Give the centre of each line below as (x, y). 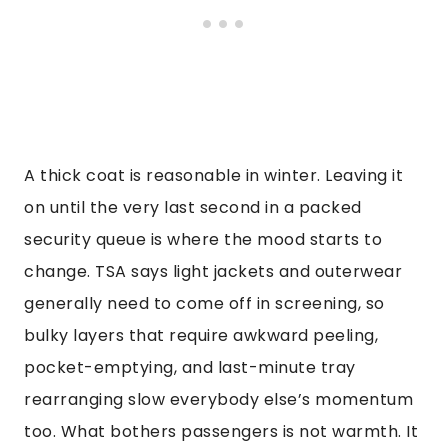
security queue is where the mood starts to (203, 240)
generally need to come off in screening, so (204, 304)
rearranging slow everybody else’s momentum (218, 400)
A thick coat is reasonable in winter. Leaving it (213, 176)
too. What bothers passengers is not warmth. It (221, 432)
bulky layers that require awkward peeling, (201, 336)
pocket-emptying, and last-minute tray (190, 368)
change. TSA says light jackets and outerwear (213, 272)
